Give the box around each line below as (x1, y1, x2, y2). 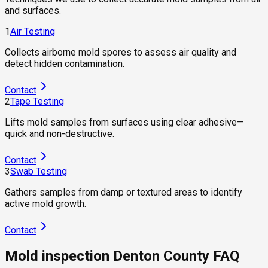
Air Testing (10, 26, 55, 38)
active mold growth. (5, 198, 86, 210)
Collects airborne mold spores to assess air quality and (5, 47, 236, 59)
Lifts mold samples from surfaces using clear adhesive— (5, 117, 244, 129)
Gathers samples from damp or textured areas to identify (5, 187, 242, 199)
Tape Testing (10, 96, 64, 108)
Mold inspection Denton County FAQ (5, 247, 239, 264)
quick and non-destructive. (5, 128, 114, 140)
